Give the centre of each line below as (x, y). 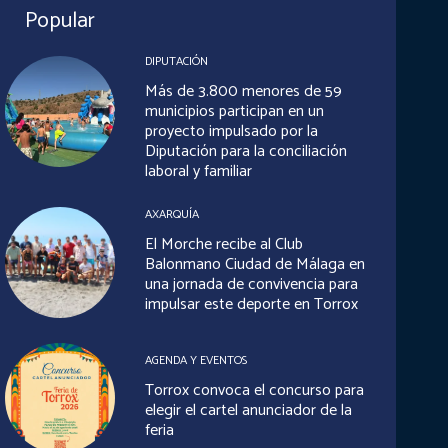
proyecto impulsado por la (231, 132)
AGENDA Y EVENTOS (195, 360)
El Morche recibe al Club (223, 245)
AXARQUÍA (171, 215)
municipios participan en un (234, 112)
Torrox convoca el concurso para (254, 390)
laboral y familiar (198, 172)
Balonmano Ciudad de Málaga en (254, 265)
